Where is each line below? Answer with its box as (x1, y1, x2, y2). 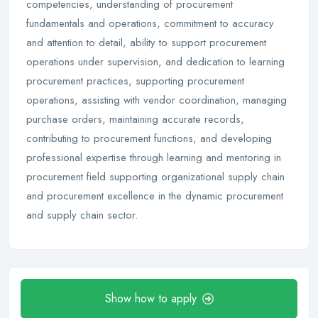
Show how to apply (104, 290, 197, 307)
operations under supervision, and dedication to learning (26, 54, 285, 70)
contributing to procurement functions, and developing (26, 131, 272, 146)
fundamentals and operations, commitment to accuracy (26, 16, 274, 31)
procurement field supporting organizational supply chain (26, 169, 285, 185)
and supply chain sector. (26, 207, 138, 223)
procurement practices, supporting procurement (26, 73, 244, 89)
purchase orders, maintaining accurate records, (26, 111, 244, 127)
